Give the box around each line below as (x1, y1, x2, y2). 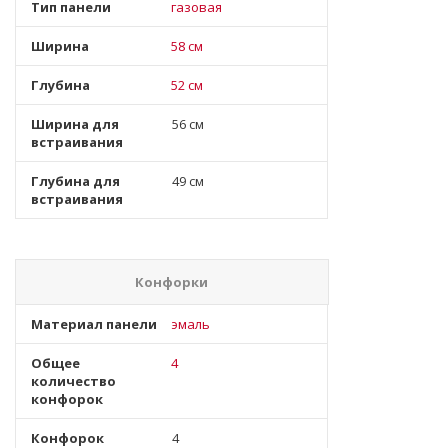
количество (31, 372, 116, 390)
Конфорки (135, 273, 209, 291)
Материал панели (31, 315, 157, 333)
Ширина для (31, 115, 119, 133)
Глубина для (31, 172, 120, 190)
